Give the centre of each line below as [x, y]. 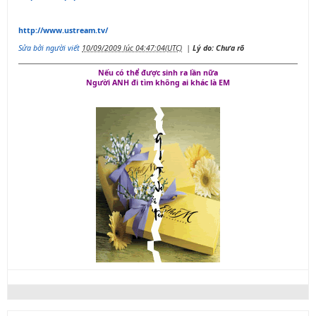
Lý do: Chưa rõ [218, 48]
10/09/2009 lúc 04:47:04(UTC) [132, 48]
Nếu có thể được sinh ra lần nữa [158, 72]
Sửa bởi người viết [49, 48]
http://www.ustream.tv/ [63, 31]
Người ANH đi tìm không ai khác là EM [158, 82]
